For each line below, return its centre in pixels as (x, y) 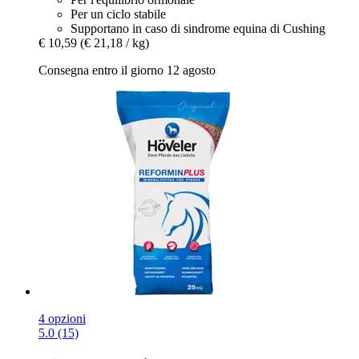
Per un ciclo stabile (118, 14)
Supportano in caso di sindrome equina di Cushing (198, 29)
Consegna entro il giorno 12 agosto (127, 71)
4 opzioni (62, 319)
